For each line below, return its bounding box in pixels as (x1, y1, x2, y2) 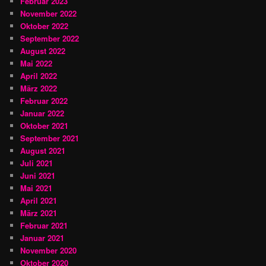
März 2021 (20, 207, 58, 218)
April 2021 (20, 194, 58, 206)
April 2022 (20, 69, 58, 81)
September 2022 (20, 32, 80, 44)
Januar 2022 (20, 107, 65, 119)
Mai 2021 (20, 182, 53, 194)
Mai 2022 (20, 57, 53, 69)
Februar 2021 (20, 219, 68, 231)
